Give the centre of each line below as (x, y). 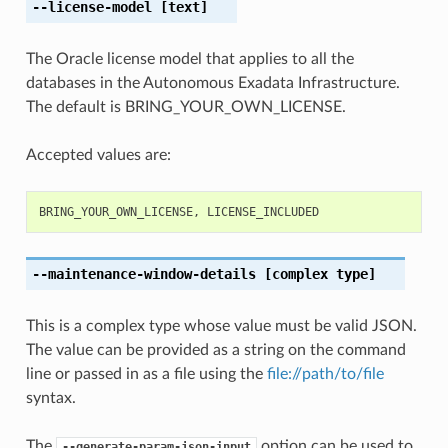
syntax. (50, 397)
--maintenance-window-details (143, 273)
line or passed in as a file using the (146, 373)
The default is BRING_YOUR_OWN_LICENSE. (185, 106)
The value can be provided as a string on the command (215, 349)
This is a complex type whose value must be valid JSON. (221, 325)
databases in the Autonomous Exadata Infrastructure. (212, 82)
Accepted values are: (98, 154)
